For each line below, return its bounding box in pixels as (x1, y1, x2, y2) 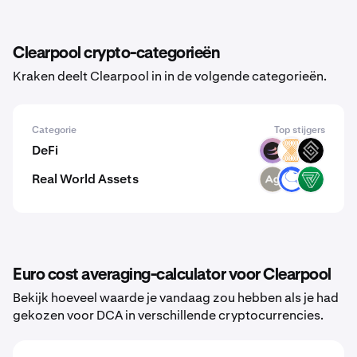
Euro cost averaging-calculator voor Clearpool (13, 267, 331, 283)
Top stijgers (274, 124, 325, 136)
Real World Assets (32, 171, 139, 187)
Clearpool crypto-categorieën (13, 45, 219, 61)
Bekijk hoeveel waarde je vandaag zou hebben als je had (13, 289, 339, 306)
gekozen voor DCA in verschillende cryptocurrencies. (13, 307, 324, 324)
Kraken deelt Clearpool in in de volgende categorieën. (13, 68, 327, 84)
